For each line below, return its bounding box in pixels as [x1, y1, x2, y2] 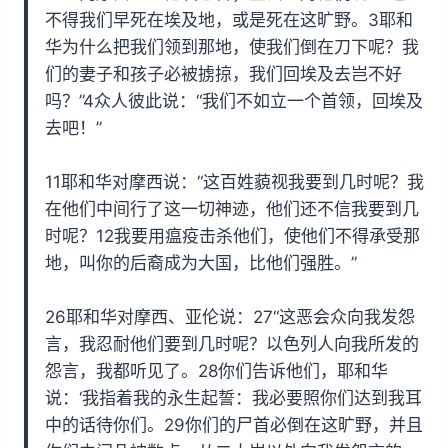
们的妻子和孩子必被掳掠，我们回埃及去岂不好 [45, 63, 402, 84]
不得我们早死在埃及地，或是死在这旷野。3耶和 [45, 9, 413, 30]
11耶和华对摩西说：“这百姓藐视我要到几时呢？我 [45, 171, 424, 192]
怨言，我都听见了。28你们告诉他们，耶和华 [45, 360, 388, 381]
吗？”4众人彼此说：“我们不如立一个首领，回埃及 [45, 90, 423, 111]
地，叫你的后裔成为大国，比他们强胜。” [45, 252, 357, 273]
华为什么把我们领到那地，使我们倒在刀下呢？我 [45, 36, 419, 57]
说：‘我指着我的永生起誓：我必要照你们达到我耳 [45, 387, 422, 408]
